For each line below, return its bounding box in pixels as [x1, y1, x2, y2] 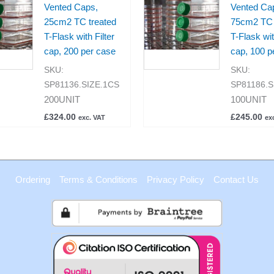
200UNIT [43, 94, 80, 105]
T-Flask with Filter [43, 31, 114, 42]
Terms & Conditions [59, 174, 138, 185]
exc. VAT [78, 114, 105, 122]
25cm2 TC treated [43, 16, 116, 27]
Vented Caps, [43, 1, 98, 12]
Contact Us [213, 174, 259, 185]
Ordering [15, 174, 50, 185]
